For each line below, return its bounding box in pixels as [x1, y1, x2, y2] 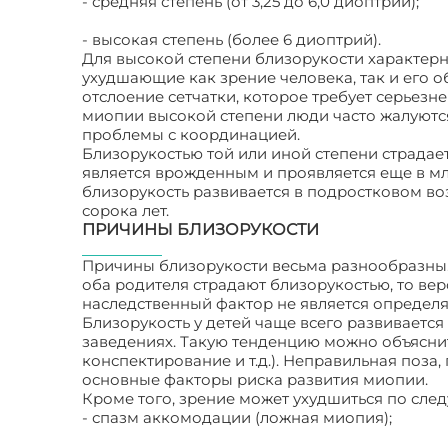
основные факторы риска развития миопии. [82, 370, 428, 389]
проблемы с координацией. [82, 125, 300, 144]
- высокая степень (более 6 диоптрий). [82, 30, 381, 49]
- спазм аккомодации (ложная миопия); [82, 408, 392, 427]
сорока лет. [82, 201, 169, 220]
